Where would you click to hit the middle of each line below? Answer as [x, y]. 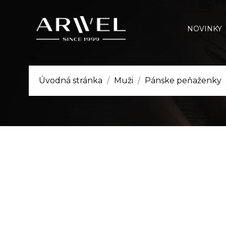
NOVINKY [205, 29]
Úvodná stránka [71, 80]
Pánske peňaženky [183, 80]
